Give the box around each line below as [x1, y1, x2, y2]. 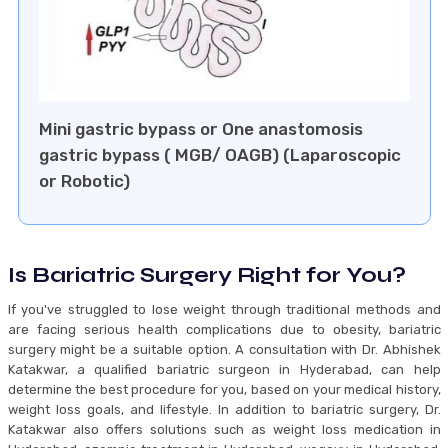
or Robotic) [38, 171, 130, 192]
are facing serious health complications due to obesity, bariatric [7, 322, 441, 338]
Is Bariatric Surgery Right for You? [7, 262, 406, 289]
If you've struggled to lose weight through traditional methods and [7, 302, 441, 318]
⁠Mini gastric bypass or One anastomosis [38, 119, 363, 140]
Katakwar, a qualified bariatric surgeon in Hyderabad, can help [7, 362, 441, 378]
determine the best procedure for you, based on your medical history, [7, 382, 441, 398]
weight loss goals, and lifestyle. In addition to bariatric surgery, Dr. [7, 402, 441, 418]
